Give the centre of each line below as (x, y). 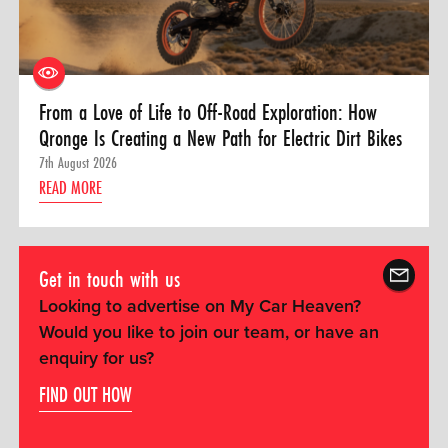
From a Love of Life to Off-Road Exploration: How (207, 112)
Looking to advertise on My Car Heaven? (199, 307)
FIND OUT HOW (85, 394)
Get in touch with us (109, 278)
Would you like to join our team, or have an (208, 333)
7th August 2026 (77, 163)
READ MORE (70, 188)
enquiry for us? (96, 359)
